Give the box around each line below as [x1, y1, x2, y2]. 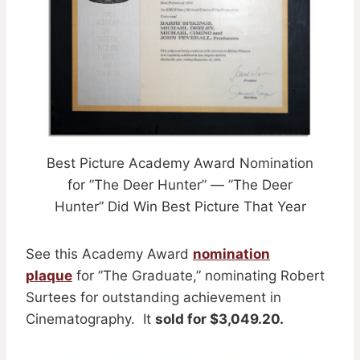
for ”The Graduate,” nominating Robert [72, 267, 325, 284]
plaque [26, 267, 72, 284]
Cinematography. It [26, 310, 155, 327]
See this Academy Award [26, 245, 193, 262]
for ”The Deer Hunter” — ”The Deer [67, 176, 292, 193]
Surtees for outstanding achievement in [26, 288, 281, 305]
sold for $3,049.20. [155, 310, 284, 327]
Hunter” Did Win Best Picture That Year [54, 198, 306, 215]
